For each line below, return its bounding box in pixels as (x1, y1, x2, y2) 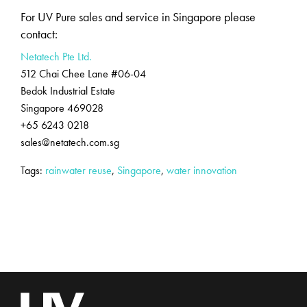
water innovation (167, 162, 237, 177)
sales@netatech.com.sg (21, 134, 119, 149)
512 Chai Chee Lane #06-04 (21, 66, 146, 81)
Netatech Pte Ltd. (21, 49, 92, 64)
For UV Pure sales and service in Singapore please (21, 8, 256, 25)
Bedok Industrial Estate (21, 83, 115, 98)
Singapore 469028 (21, 100, 103, 115)
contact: (21, 25, 58, 42)
